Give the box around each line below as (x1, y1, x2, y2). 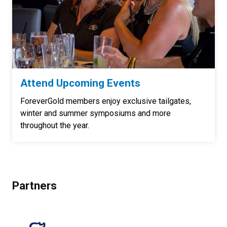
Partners (12, 178, 57, 192)
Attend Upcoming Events (20, 77, 140, 89)
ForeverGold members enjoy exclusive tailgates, (20, 96, 191, 106)
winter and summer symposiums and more (20, 108, 171, 118)
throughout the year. (20, 120, 89, 130)
